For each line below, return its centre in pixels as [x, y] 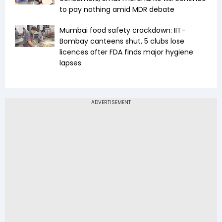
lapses [70, 63]
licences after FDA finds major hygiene [126, 52]
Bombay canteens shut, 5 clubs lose [122, 41]
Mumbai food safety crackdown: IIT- [122, 30]
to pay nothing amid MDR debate [120, 10]
